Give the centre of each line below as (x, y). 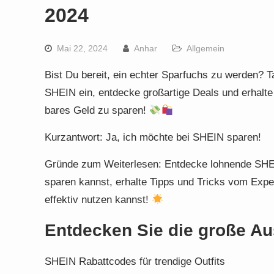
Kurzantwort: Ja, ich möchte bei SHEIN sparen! (153, 137)
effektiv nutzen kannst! (98, 200)
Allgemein (206, 48)
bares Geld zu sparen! (97, 110)
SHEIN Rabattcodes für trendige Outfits (135, 261)
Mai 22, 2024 (82, 48)
